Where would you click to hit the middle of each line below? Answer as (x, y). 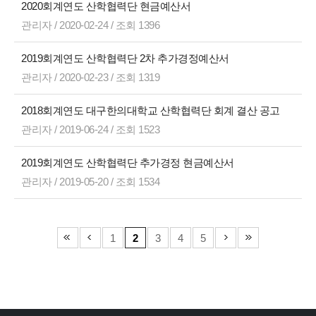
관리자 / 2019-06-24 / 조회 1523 (90, 129)
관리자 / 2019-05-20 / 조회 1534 (90, 182)
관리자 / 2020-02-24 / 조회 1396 (90, 25)
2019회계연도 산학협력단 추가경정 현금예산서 (129, 163)
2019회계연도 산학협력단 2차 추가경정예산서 (126, 58)
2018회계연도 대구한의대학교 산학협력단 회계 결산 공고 (152, 110)
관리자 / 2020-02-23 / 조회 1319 (90, 77)
